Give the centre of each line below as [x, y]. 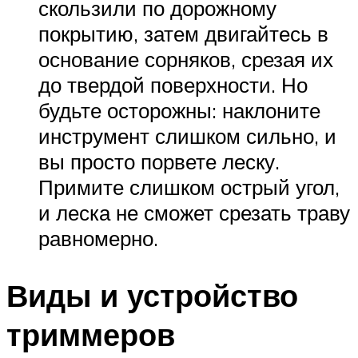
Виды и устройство [152, 296]
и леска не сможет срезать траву [194, 212]
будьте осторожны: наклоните [179, 110]
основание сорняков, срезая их [186, 59]
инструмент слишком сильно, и [187, 135]
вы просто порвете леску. [159, 161]
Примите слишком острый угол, [189, 187]
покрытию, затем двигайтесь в [183, 33]
